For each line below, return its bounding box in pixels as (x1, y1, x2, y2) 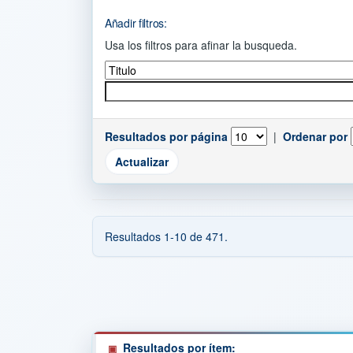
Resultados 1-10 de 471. (105, 229, 228, 244)
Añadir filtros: (105, 15, 167, 31)
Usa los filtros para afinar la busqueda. (105, 37, 297, 53)
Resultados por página (105, 128, 228, 144)
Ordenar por (283, 128, 347, 144)
